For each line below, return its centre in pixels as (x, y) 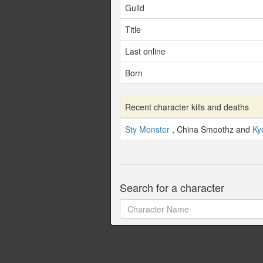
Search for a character (172, 188)
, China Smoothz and (211, 129)
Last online (145, 51)
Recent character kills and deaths (187, 107)
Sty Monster (147, 129)
